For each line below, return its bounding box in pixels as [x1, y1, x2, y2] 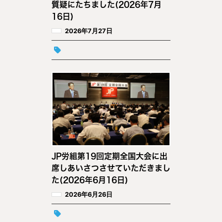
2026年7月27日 [65, 27, 113, 35]
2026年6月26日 [65, 191, 113, 199]
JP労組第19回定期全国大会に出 [52, 152, 168, 161]
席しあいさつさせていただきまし [51, 164, 171, 172]
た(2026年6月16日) [51, 176, 128, 184]
